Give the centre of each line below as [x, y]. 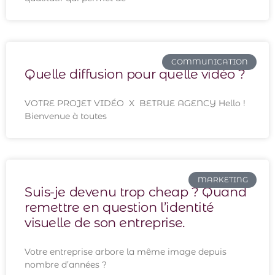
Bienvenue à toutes [66, 116]
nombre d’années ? [66, 265]
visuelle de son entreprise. [105, 223]
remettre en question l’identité [119, 207]
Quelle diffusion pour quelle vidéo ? [135, 74]
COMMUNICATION [209, 62]
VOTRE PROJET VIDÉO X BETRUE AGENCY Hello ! [135, 103]
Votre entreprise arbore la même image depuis [126, 252]
